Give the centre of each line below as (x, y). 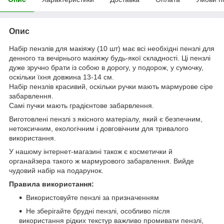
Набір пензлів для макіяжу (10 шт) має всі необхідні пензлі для (112, 49)
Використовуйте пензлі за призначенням (92, 198)
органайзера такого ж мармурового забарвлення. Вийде (101, 161)
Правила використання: (51, 184)
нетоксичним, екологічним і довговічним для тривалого (99, 129)
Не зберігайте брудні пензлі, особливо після (98, 211)
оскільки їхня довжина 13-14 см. (61, 77)
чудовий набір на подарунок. (56, 171)
